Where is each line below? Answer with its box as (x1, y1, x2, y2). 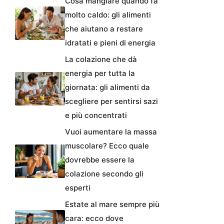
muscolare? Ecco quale (65, 140, 149, 150)
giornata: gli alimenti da (65, 82, 150, 92)
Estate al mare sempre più (65, 199, 159, 209)
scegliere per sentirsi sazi (65, 96, 158, 106)
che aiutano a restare (65, 23, 143, 33)
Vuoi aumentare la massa (65, 126, 157, 136)
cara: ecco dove (65, 213, 123, 223)
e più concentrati (65, 110, 127, 120)
